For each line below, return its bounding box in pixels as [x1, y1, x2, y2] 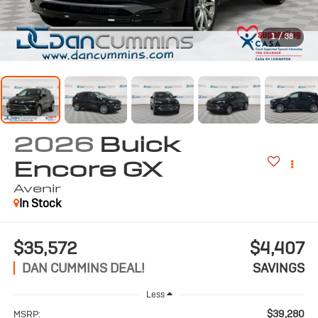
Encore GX [13, 155, 162, 184]
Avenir [13, 181, 61, 197]
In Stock [18, 196, 61, 212]
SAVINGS [253, 259, 305, 276]
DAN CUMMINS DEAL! [21, 259, 145, 276]
